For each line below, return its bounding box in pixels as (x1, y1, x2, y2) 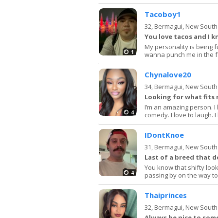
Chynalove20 (145, 69, 191, 79)
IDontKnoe (145, 129, 184, 140)
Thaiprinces (145, 190, 187, 200)
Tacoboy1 (145, 9, 181, 19)
